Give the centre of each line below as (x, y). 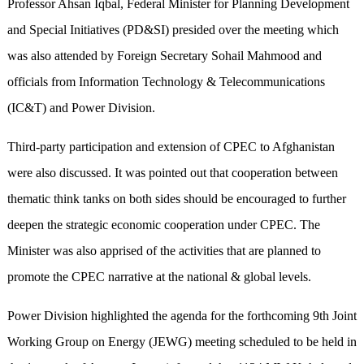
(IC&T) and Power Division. (81, 108)
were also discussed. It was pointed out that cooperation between (172, 173)
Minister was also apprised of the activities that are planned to (164, 251)
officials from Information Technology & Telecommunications (166, 82)
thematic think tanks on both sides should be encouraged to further (176, 199)
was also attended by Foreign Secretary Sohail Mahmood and (164, 56)
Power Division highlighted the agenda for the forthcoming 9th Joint (182, 316)
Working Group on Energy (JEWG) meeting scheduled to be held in (182, 342)
